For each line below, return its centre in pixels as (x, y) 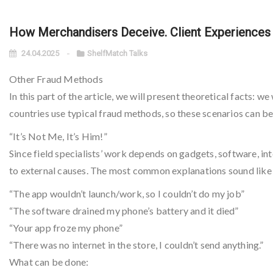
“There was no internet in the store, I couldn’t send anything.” (136, 245)
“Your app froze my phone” (66, 228)
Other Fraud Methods (56, 79)
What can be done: (49, 262)
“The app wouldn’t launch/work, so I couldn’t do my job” (127, 193)
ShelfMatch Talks (117, 53)
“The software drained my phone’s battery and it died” (124, 211)
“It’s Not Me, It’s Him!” (58, 136)
